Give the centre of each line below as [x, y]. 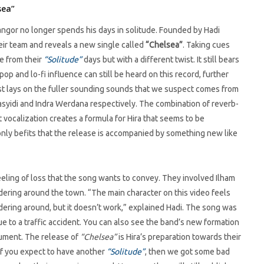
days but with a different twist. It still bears [161, 60]
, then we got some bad [187, 252]
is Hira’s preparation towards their [179, 237]
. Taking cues [206, 45]
